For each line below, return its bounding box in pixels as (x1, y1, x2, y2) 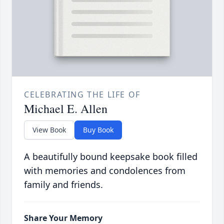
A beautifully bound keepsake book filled (24, 150, 197, 163)
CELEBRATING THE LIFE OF (24, 89, 140, 100)
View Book (32, 125, 66, 135)
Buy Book (83, 125, 113, 135)
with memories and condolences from (24, 164, 185, 177)
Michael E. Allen (24, 100, 107, 117)
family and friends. (24, 178, 103, 191)
